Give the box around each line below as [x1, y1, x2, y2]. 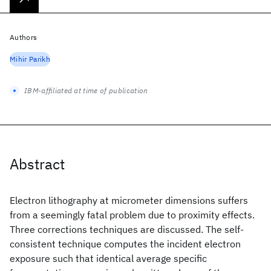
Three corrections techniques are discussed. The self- [10, 223, 244, 235]
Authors [10, 33, 38, 42]
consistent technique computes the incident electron [10, 238, 241, 250]
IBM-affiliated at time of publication [24, 86, 148, 95]
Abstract [10, 154, 65, 174]
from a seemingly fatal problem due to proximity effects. [10, 209, 255, 221]
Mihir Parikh [10, 54, 50, 64]
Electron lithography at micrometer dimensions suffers [10, 194, 248, 206]
